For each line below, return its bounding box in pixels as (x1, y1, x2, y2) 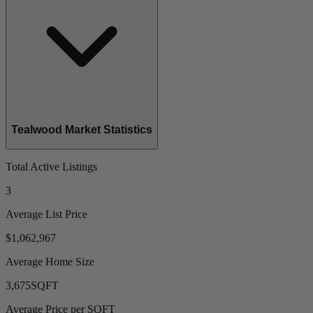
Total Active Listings (6, 160, 97, 173)
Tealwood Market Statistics (11, 124, 152, 136)
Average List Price (6, 208, 87, 220)
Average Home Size (6, 255, 94, 268)
